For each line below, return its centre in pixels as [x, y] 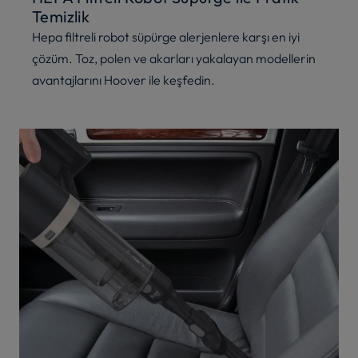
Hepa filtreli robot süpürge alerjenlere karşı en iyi [166, 36]
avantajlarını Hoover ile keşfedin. [123, 80]
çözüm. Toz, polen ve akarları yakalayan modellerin [174, 58]
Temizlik [61, 16]
